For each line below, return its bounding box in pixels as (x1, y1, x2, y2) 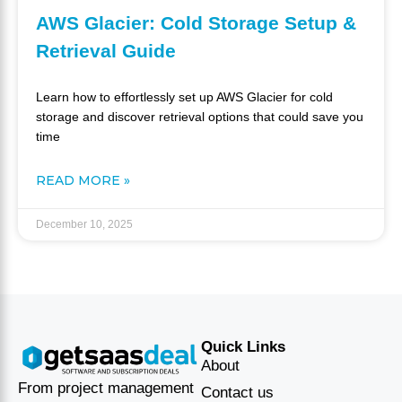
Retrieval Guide (36, 40, 176, 62)
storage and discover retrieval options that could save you (36, 109, 363, 125)
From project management (18, 379, 194, 397)
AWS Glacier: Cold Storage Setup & (36, 13, 356, 34)
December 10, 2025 (36, 218, 133, 232)
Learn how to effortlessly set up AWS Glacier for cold (36, 90, 333, 105)
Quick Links (201, 338, 285, 356)
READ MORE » (36, 172, 130, 189)
